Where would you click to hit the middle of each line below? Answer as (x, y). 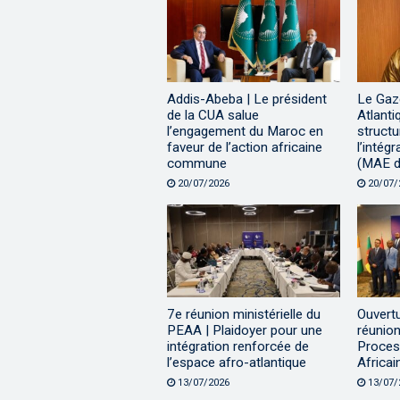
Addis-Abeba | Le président (247, 100)
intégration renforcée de (238, 346)
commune (197, 164)
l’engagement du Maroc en (245, 132)
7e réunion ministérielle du (244, 314)
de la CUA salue (213, 116)
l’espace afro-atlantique (237, 362)
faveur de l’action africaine (245, 148)
